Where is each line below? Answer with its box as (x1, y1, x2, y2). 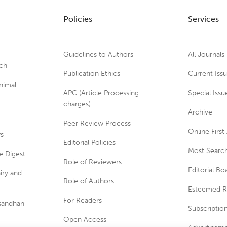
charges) (63, 100, 91, 108)
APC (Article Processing (63, 89, 139, 97)
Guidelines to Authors (63, 50, 133, 59)
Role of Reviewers (63, 158, 122, 166)
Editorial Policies (63, 138, 116, 147)
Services (188, 14, 219, 24)
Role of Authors (63, 177, 114, 185)
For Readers (63, 196, 102, 205)
